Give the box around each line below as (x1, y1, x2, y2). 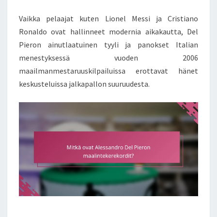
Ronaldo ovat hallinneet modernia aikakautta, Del (19, 27, 198, 37)
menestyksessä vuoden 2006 (19, 53, 198, 63)
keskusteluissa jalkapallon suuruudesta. (19, 79, 150, 89)
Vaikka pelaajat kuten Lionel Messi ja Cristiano (19, 14, 198, 24)
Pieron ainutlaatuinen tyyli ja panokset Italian (19, 40, 198, 50)
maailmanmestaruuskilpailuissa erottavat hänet (19, 66, 198, 76)
